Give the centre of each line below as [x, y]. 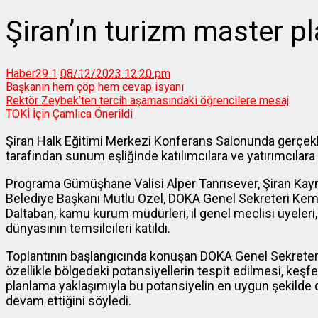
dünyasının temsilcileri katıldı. [88, 229]
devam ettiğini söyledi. [68, 301]
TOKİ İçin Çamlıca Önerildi [69, 114]
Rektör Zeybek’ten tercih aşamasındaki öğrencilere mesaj [147, 101]
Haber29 [27, 74]
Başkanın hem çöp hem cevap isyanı [95, 87]
